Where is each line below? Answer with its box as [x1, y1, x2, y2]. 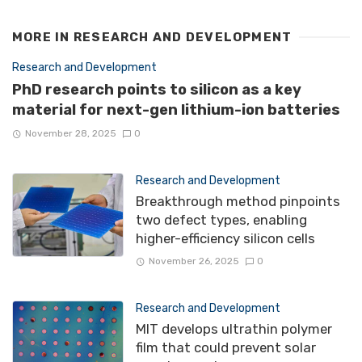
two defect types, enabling [135, 212, 307, 229]
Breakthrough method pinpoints [135, 193, 340, 210]
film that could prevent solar [135, 339, 316, 356]
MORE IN [12, 29, 74, 44]
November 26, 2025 [148, 255, 239, 267]
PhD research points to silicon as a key [12, 80, 301, 99]
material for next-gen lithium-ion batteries [12, 100, 340, 119]
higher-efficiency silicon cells [135, 230, 315, 247]
